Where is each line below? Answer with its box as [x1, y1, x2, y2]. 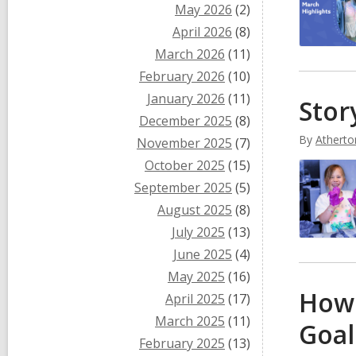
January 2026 [147, 90, 225, 107]
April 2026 [172, 23, 232, 41]
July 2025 [172, 223, 225, 241]
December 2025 [139, 112, 232, 130]
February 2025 [139, 335, 225, 352]
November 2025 [137, 134, 232, 152]
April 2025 [165, 290, 225, 308]
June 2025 [173, 246, 232, 263]
